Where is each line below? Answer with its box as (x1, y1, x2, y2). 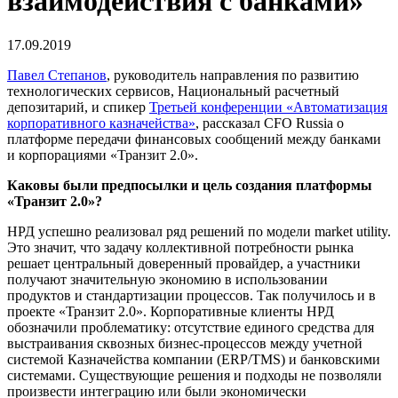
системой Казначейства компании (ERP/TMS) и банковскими (7, 351, 380, 367)
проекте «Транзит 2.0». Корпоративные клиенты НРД (7, 303, 334, 319)
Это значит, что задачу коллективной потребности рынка (7, 239, 354, 255)
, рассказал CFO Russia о (195, 115, 344, 131)
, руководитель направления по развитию (107, 67, 359, 83)
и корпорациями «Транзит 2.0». (7, 147, 198, 163)
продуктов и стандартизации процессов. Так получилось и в (7, 287, 376, 303)
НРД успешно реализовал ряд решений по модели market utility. (7, 223, 391, 239)
